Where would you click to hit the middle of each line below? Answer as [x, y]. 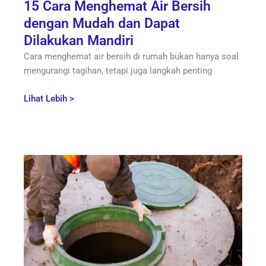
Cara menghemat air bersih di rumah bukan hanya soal [131, 57]
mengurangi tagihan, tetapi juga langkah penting [118, 71]
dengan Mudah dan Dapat [102, 24]
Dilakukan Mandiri [79, 41]
